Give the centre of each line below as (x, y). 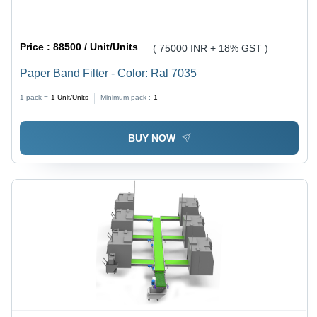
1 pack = (34, 98)
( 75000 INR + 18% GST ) (211, 48)
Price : (37, 47)
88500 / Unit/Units (96, 47)
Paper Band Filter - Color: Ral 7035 (109, 74)
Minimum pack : (126, 98)
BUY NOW (151, 138)
